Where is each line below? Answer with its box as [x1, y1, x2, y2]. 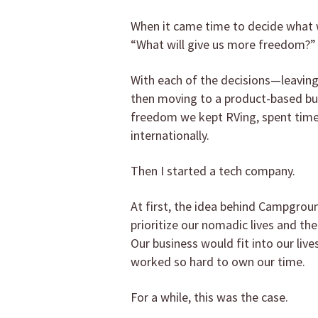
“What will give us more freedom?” [131, 36, 316, 53]
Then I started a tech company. [131, 163, 295, 180]
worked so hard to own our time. [131, 253, 305, 270]
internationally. [131, 127, 209, 144]
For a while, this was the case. [131, 289, 288, 306]
